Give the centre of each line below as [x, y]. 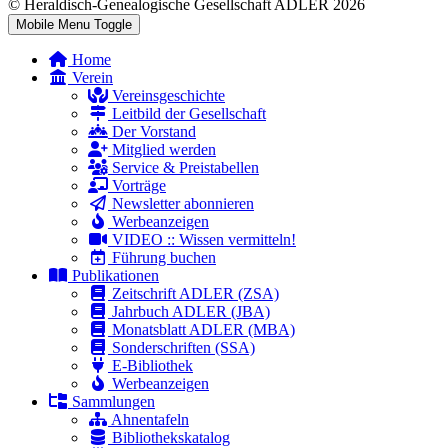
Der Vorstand [154, 132]
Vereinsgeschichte [168, 96]
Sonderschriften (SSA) [183, 348]
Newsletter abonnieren [183, 204]
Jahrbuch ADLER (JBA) [191, 312]
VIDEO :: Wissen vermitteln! [204, 240]
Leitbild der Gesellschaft [189, 114]
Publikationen [115, 276]
